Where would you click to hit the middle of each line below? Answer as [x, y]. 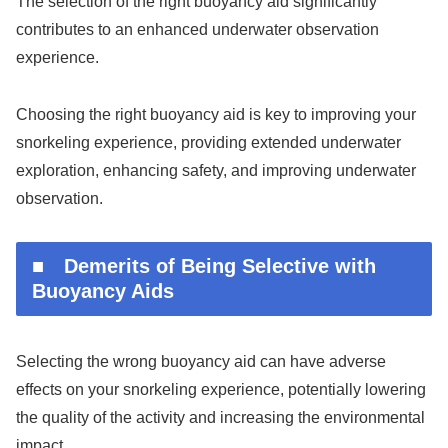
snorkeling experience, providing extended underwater [208, 142]
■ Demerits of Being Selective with [204, 265]
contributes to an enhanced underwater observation [197, 30]
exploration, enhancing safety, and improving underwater [216, 170]
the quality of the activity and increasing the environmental [220, 418]
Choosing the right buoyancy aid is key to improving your [216, 114]
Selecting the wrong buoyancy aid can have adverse [201, 362]
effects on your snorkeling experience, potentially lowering [221, 390]
